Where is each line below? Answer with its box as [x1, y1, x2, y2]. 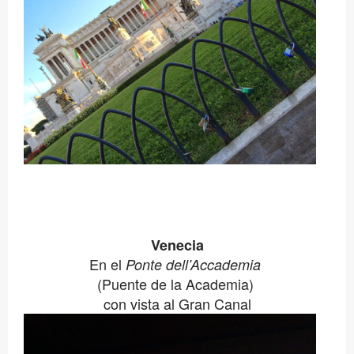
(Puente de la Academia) [96, 273, 258, 294]
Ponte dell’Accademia [126, 254, 261, 274]
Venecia [150, 234, 204, 255]
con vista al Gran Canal [103, 292, 251, 314]
